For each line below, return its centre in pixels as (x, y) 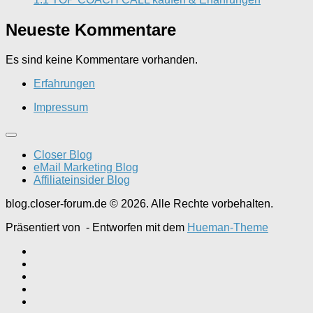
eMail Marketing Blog (86, 168)
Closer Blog (63, 155)
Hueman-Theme (228, 228)
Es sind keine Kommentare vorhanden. (102, 60)
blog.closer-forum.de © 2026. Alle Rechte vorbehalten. (139, 204)
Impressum (61, 108)
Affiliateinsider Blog (82, 180)
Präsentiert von (44, 228)
